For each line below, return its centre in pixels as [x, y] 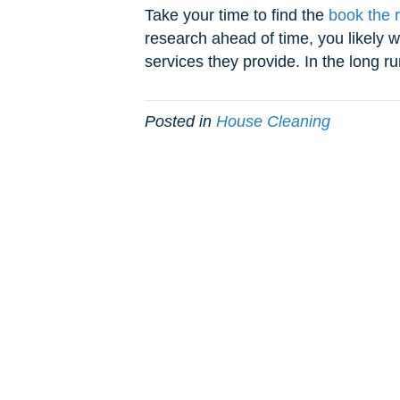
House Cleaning [273, 122]
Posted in [180, 122]
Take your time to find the [237, 16]
